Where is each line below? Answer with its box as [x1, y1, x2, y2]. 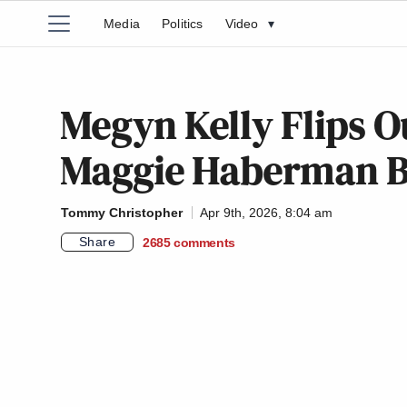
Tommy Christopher [61, 205, 183, 220]
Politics [162, 16, 203, 31]
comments [174, 234, 235, 250]
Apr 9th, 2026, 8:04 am [200, 205, 333, 220]
